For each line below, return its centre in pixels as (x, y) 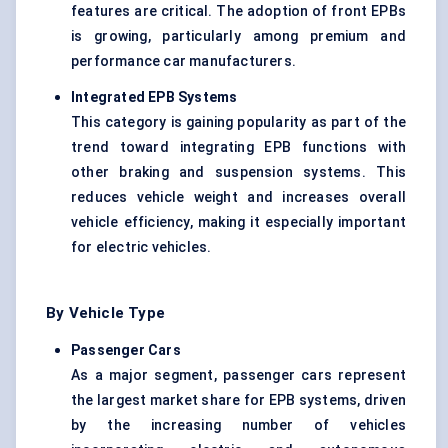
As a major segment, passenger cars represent (238, 375)
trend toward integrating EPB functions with (238, 147)
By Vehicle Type (105, 313)
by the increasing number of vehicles (238, 425)
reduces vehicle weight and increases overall (238, 197)
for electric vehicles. (141, 247)
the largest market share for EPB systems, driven (238, 400)
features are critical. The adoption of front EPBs (238, 11)
